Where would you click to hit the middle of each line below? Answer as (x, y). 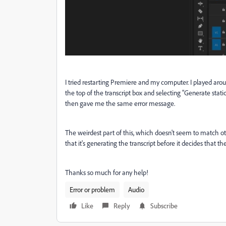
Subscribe (164, 206)
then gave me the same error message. (120, 103)
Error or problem (92, 190)
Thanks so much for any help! (107, 173)
